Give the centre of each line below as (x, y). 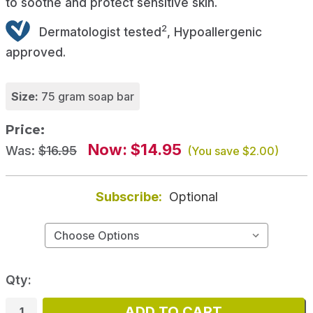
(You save (212, 151)
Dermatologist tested (99, 31)
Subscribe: (130, 197)
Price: (25, 130)
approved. (36, 52)
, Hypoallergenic (214, 31)
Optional (193, 197)
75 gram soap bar (88, 97)
